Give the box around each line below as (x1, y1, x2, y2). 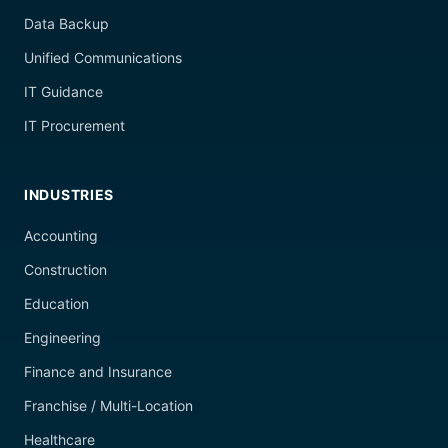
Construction (24, 260, 107, 278)
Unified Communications (24, 48, 182, 66)
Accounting (24, 226, 98, 244)
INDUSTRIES (24, 185, 114, 203)
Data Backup (24, 14, 109, 32)
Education (24, 294, 89, 312)
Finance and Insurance (24, 362, 172, 380)
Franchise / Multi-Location (24, 396, 193, 414)
